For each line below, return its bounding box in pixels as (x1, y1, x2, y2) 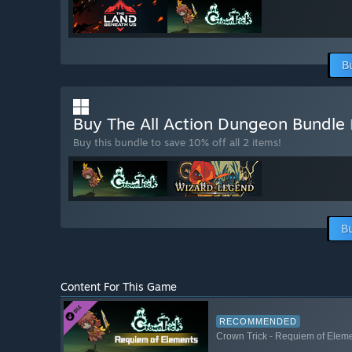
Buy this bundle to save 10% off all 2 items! (73, 136, 281, 149)
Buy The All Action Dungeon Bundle (73, 113, 350, 134)
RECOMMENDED (218, 316, 297, 326)
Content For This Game (60, 280, 177, 294)
